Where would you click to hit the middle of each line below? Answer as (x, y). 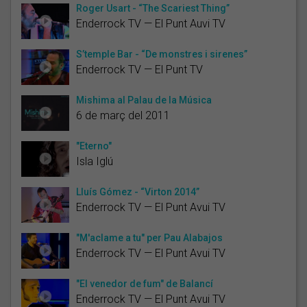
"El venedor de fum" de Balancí (145, 283)
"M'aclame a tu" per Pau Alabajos (149, 237)
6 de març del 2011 (123, 115)
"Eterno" (94, 146)
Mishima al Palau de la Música (144, 100)
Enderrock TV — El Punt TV (139, 69)
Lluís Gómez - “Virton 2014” (138, 192)
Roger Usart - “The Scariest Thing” (153, 8)
